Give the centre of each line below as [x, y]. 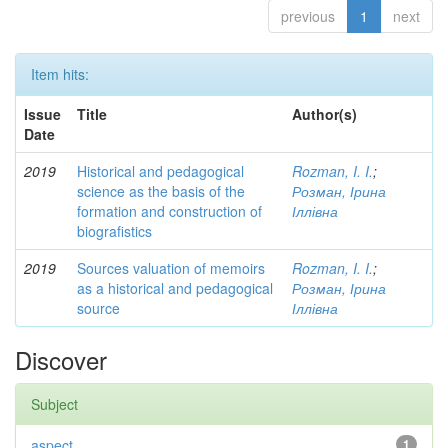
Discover [61, 359]
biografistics [114, 231]
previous [308, 16]
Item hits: [60, 74]
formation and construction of [169, 211]
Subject [54, 404]
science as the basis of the [161, 191]
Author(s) [324, 114]
